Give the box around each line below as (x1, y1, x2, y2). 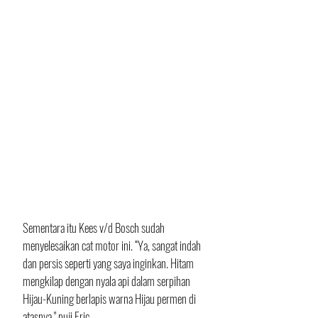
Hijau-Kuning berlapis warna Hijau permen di (23, 289, 198, 307)
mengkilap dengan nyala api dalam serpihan (23, 271, 192, 290)
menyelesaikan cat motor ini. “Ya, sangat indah (23, 236, 203, 254)
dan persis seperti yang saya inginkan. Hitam (23, 253, 196, 272)
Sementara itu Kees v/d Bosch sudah (23, 218, 167, 236)
